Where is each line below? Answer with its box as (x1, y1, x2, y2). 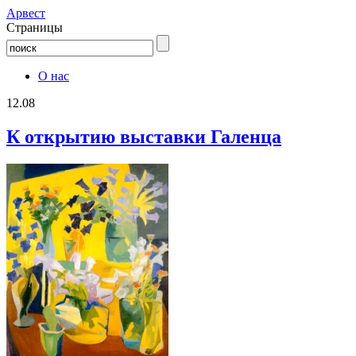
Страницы (6, 21, 63, 34)
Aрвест (6, 6, 45, 20)
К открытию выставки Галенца (6, 126, 281, 147)
